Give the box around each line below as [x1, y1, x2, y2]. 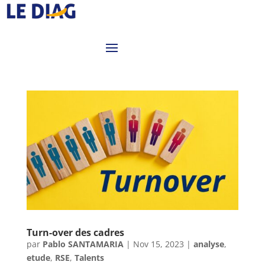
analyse [193, 238, 224, 250]
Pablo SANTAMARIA [42, 238, 124, 250]
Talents [74, 251, 104, 263]
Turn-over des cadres [26, 225, 124, 239]
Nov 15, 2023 [132, 238, 184, 250]
